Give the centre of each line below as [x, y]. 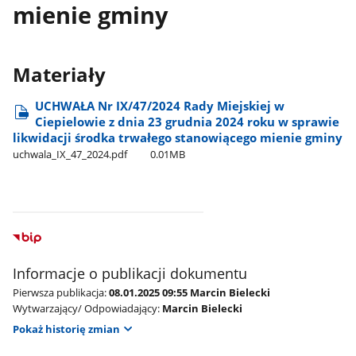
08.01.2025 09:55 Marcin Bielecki [189, 292]
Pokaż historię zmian [66, 329]
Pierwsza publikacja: [59, 292]
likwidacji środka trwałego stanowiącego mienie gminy [177, 137]
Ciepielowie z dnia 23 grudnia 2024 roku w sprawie [187, 121]
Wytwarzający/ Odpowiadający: [86, 308]
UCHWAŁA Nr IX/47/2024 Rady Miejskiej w [159, 105]
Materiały [59, 74]
